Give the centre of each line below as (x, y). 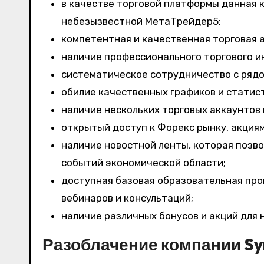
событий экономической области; (143, 163)
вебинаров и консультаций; (127, 198)
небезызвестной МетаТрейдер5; (141, 21)
